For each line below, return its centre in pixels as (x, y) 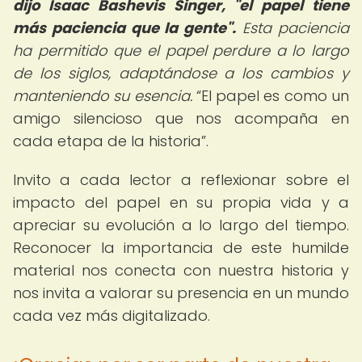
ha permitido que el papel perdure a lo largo (181, 51)
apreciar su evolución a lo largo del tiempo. (181, 225)
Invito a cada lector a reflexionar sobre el (181, 180)
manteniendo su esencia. (103, 96)
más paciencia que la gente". (125, 28)
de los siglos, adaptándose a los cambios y (181, 73)
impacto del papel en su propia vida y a (181, 202)
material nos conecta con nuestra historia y (181, 270)
